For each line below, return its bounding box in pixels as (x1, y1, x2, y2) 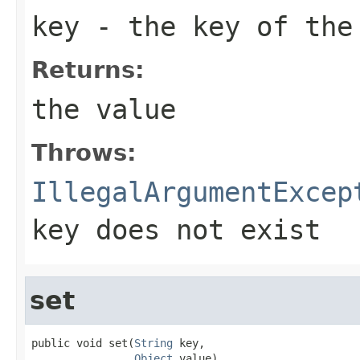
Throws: (31, 138, 137, 166)
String (134, 336, 173, 350)
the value (31, 92, 176, 125)
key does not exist (31, 213, 321, 246)
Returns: (31, 55, 145, 84)
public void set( (31, 336, 134, 350)
